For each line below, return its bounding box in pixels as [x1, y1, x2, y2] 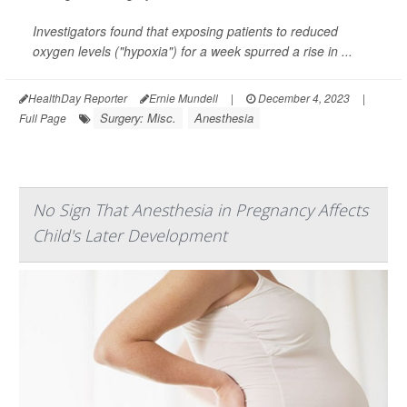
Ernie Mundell [149, 90, 218, 106]
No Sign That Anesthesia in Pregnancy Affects [33, 199, 368, 222]
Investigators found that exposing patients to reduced [33, 22, 338, 41]
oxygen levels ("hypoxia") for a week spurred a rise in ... [33, 42, 352, 61]
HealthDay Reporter [28, 90, 127, 106]
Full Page [19, 110, 66, 126]
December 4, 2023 [255, 90, 350, 106]
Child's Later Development [33, 224, 227, 247]
